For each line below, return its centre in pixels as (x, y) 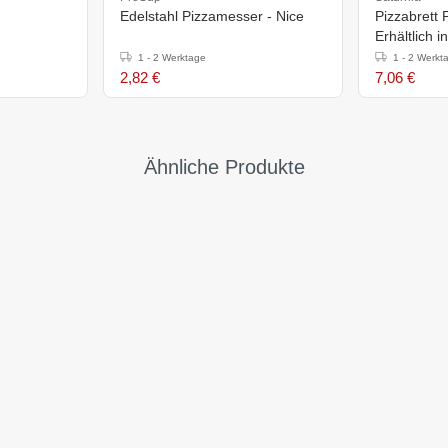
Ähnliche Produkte (224, 166)
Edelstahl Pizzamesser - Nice (212, 15)
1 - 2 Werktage (172, 57)
